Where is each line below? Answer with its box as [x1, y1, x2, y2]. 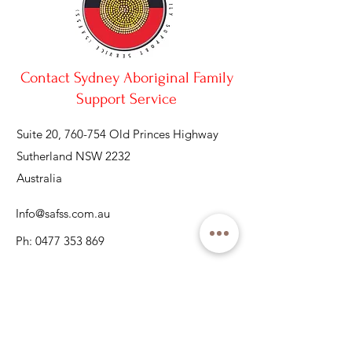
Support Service [76, 90, 177, 108]
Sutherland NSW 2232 [16, 148, 137, 163]
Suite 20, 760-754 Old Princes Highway [16, 126, 218, 141]
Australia [16, 170, 62, 185]
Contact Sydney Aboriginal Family [20, 69, 233, 86]
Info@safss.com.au [16, 206, 110, 221]
